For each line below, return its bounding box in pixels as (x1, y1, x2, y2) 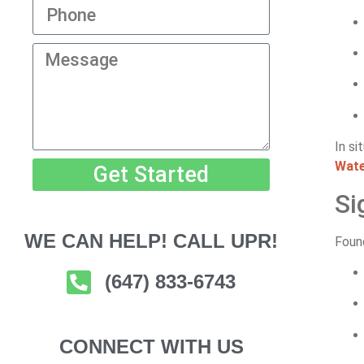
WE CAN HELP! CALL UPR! (24, 230, 278, 253)
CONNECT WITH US (58, 336, 244, 358)
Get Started (93, 161, 209, 188)
